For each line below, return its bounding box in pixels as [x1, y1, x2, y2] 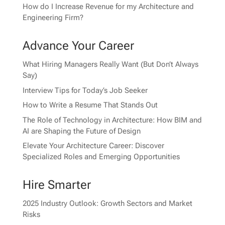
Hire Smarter [22, 178, 91, 192]
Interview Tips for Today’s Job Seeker [22, 85, 148, 95]
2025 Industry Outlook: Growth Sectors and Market [22, 199, 192, 208]
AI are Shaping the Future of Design [22, 126, 141, 136]
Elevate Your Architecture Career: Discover [22, 141, 164, 151]
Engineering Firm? [22, 13, 83, 23]
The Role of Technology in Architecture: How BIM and [22, 115, 202, 125]
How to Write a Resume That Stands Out [22, 100, 158, 110]
